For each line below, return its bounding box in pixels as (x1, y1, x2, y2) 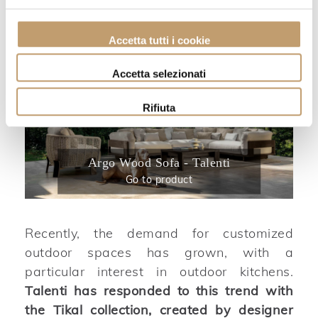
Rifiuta (143, 101, 175, 114)
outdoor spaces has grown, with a (25, 243, 293, 261)
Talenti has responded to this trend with (25, 282, 293, 299)
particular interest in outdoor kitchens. (25, 263, 293, 280)
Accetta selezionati (112, 67, 206, 80)
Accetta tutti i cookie (108, 33, 210, 46)
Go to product (125, 172, 193, 186)
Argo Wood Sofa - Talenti (87, 155, 231, 170)
